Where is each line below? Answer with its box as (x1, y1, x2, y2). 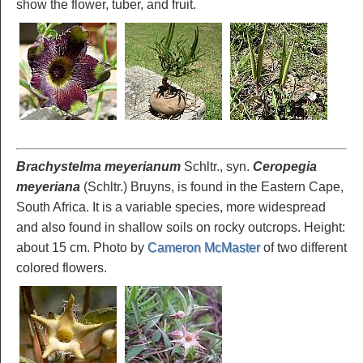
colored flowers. (16, 261, 107, 275)
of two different (260, 241, 347, 255)
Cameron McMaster (147, 241, 260, 255)
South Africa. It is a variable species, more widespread (16, 200, 326, 215)
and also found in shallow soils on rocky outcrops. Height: (16, 220, 345, 235)
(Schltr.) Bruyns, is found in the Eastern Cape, (80, 180, 344, 194)
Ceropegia (253, 160, 317, 174)
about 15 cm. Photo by (16, 241, 147, 255)
